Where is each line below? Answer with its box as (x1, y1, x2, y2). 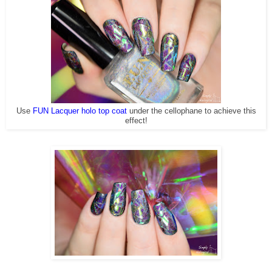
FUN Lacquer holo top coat (32, 106, 127, 115)
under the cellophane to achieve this (126, 106, 256, 115)
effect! (124, 116, 148, 125)
